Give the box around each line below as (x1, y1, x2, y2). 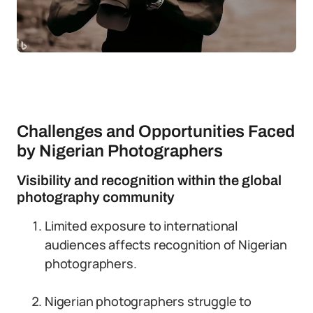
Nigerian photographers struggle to (45, 293, 252, 310)
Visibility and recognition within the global (17, 173, 282, 188)
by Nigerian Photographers (17, 142, 223, 160)
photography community (17, 189, 175, 205)
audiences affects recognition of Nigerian (45, 236, 287, 253)
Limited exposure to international (45, 217, 238, 234)
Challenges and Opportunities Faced (17, 122, 295, 140)
